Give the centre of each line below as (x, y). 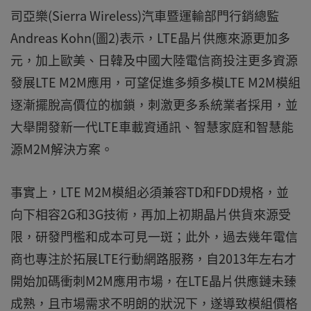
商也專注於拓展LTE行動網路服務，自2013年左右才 (153, 259)
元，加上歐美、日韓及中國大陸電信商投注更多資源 (154, 60)
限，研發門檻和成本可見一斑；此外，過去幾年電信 (154, 236)
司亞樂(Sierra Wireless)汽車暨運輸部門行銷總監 (145, 16)
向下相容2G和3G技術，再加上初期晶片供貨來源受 (151, 214)
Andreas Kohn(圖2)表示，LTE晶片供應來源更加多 (150, 38)
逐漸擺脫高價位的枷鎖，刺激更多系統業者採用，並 (154, 104)
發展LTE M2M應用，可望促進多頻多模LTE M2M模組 (155, 82)
